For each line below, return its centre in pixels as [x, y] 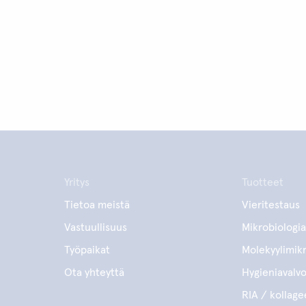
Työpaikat [87, 250]
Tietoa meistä [97, 205]
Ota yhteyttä [95, 273]
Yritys [77, 182]
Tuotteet [262, 182]
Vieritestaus [270, 205]
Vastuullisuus [96, 227]
